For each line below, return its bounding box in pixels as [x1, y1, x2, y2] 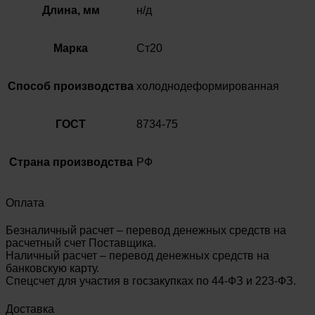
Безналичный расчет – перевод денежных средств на [6, 224, 286, 237]
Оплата [6, 197, 44, 210]
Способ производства [8, 79, 134, 92]
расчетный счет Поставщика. [6, 237, 156, 250]
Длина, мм [41, 4, 100, 16]
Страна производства [8, 155, 133, 168]
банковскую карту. [6, 262, 99, 275]
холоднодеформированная [136, 79, 279, 92]
